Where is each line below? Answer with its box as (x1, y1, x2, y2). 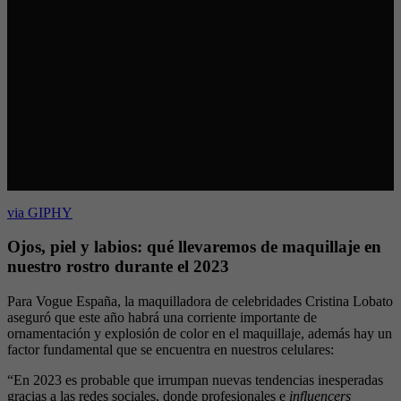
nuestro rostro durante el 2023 (7, 257, 229, 277)
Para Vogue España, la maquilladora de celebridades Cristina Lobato (7, 294, 393, 310)
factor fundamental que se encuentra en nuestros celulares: (7, 342, 334, 358)
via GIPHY (7, 204, 73, 220)
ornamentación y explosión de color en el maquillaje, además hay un (7, 326, 392, 342)
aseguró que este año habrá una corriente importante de (7, 310, 317, 326)
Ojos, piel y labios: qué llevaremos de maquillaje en (7, 237, 381, 257)
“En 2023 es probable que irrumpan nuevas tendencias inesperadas (7, 372, 383, 388)
